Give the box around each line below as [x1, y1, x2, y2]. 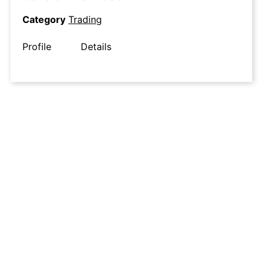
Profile [22, 41, 51, 53]
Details [81, 41, 111, 53]
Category [22, 14, 65, 26]
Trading [68, 14, 102, 26]
